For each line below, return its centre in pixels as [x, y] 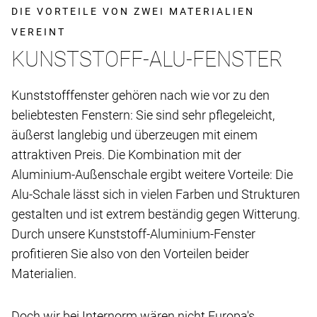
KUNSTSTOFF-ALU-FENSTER [147, 59]
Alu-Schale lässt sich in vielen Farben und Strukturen [156, 195]
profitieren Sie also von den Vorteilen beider [130, 254]
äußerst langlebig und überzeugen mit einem [134, 135]
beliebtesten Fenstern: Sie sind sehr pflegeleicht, [143, 115]
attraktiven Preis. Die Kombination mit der [126, 155]
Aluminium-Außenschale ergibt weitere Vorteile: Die [152, 175]
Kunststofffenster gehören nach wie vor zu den [140, 96]
